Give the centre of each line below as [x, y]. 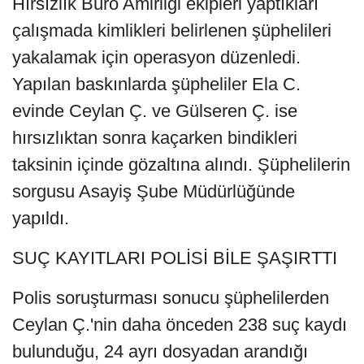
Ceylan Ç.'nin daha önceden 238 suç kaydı [180, 325]
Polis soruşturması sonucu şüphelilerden [171, 298]
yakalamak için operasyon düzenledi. [156, 58]
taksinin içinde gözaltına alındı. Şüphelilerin [181, 165]
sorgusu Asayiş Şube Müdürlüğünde [154, 192]
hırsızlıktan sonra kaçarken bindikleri [155, 138]
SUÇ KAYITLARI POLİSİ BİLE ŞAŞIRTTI [175, 258]
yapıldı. [41, 219]
